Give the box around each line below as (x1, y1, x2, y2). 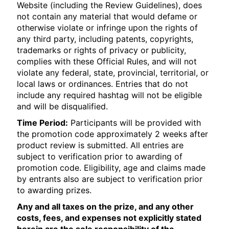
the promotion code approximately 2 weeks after (17, 129, 209, 139)
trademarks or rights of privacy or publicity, (17, 45, 187, 55)
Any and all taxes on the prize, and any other (17, 201, 194, 212)
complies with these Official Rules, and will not (17, 56, 197, 66)
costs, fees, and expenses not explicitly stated (17, 213, 202, 223)
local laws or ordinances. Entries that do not (17, 79, 189, 89)
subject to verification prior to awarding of (17, 151, 183, 162)
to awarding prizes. (17, 185, 92, 195)
